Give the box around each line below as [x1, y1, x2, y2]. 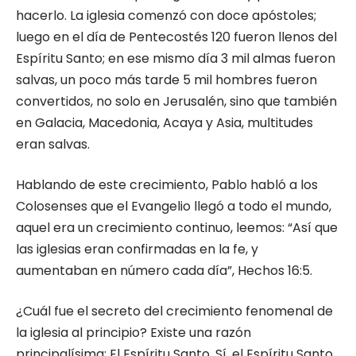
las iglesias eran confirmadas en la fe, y [16, 240, 258, 258]
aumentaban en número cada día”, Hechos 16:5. [16, 261, 312, 280]
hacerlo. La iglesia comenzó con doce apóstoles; [16, 6, 316, 25]
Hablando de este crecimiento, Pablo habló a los [16, 176, 318, 194]
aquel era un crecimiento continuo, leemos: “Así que [16, 219, 338, 237]
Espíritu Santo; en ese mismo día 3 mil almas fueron [16, 49, 335, 68]
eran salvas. [16, 135, 90, 153]
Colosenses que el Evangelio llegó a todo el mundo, [16, 197, 331, 215]
